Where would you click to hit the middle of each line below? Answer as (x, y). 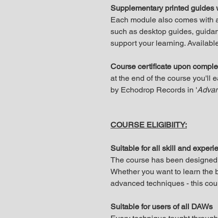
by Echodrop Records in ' (154, 90)
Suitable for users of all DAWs (162, 207)
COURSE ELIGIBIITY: (149, 125)
